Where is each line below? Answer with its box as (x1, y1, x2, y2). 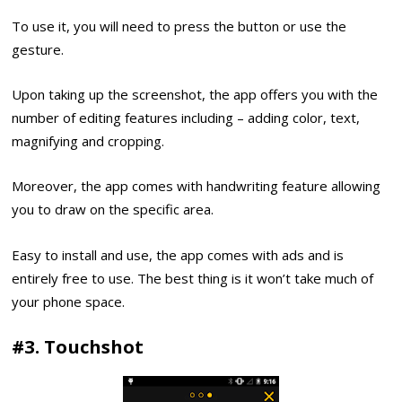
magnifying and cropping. (12, 132, 165, 151)
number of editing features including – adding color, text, (12, 109, 361, 127)
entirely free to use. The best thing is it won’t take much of (12, 268, 374, 287)
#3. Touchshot (12, 334, 144, 360)
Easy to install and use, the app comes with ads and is (12, 245, 345, 264)
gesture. (12, 39, 65, 58)
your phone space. (12, 292, 126, 310)
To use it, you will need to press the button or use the (12, 16, 347, 35)
